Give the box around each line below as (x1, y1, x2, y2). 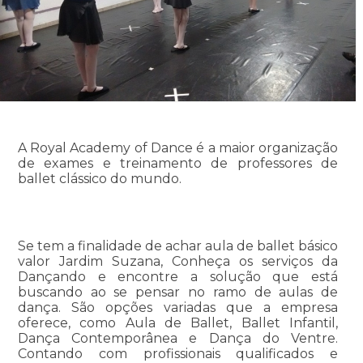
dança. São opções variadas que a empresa (17, 299, 339, 315)
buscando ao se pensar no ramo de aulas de (17, 284, 339, 300)
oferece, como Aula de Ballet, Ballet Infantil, (17, 314, 339, 331)
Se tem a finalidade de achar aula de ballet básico (17, 237, 339, 254)
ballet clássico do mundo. (17, 170, 181, 186)
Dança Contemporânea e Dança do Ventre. (17, 330, 339, 346)
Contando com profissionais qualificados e (17, 345, 339, 361)
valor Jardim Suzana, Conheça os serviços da (17, 253, 339, 269)
